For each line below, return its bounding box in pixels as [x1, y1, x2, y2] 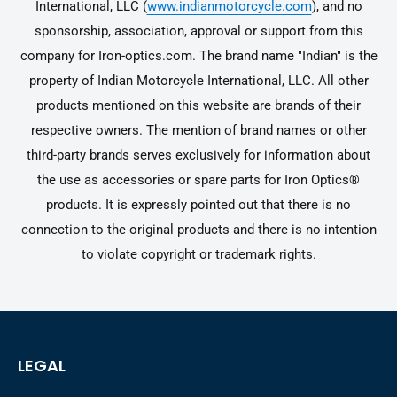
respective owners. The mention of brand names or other [30, 121, 367, 138]
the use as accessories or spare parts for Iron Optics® [37, 171, 360, 188]
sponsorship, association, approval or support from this [34, 22, 363, 39]
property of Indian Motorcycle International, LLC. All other [28, 72, 369, 89]
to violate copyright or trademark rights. [81, 245, 316, 262]
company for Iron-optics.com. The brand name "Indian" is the [19, 47, 378, 64]
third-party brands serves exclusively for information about [27, 146, 370, 163]
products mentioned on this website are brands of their [36, 97, 361, 113]
